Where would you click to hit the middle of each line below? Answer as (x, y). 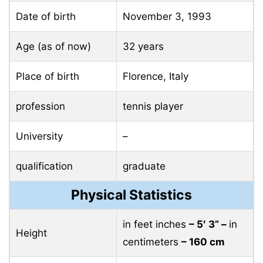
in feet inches (156, 224)
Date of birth (46, 16)
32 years (143, 46)
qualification (44, 166)
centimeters (152, 242)
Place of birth (48, 76)
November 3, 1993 (167, 16)
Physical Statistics (131, 195)
